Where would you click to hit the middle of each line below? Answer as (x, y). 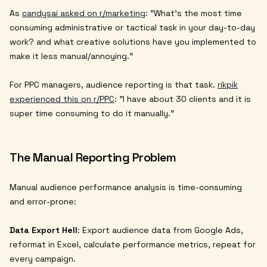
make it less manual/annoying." (71, 56)
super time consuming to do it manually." (92, 114)
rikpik (228, 85)
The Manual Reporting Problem (93, 158)
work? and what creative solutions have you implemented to (133, 42)
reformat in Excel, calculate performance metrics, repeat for (133, 245)
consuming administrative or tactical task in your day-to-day (132, 28)
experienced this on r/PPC (62, 99)
